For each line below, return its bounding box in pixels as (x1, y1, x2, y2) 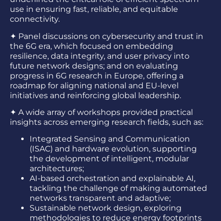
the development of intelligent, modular (30, 154, 189, 164)
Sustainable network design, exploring (30, 203, 182, 213)
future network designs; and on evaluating (10, 61, 178, 71)
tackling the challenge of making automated (30, 184, 207, 193)
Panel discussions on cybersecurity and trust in (18, 31, 203, 41)
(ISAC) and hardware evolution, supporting (30, 144, 197, 154)
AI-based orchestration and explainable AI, (30, 174, 195, 184)
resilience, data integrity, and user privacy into (10, 51, 189, 61)
